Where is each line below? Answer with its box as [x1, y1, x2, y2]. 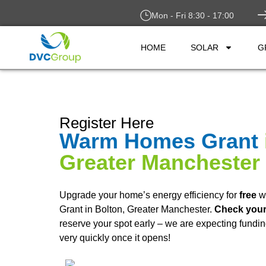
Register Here [59, 114, 154, 132]
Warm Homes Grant [59, 129, 258, 153]
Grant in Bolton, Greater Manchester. [59, 204, 214, 214]
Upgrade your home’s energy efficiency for [59, 190, 239, 200]
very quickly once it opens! [59, 233, 170, 243]
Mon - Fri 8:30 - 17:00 [151, 11, 234, 20]
